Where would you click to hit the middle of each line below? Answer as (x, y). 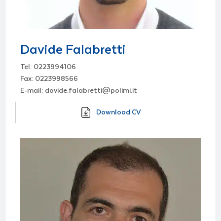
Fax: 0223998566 (49, 79)
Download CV (119, 112)
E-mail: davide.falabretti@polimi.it (79, 91)
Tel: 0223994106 (48, 67)
